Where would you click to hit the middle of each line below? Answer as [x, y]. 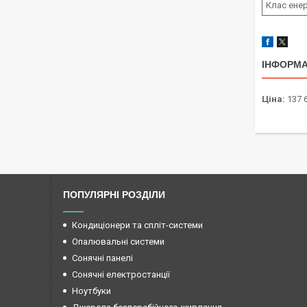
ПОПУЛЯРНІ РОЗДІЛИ [114, 195]
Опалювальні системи [118, 242]
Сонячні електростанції [121, 275]
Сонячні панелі [102, 258]
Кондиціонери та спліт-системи [137, 225]
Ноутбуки [91, 291]
